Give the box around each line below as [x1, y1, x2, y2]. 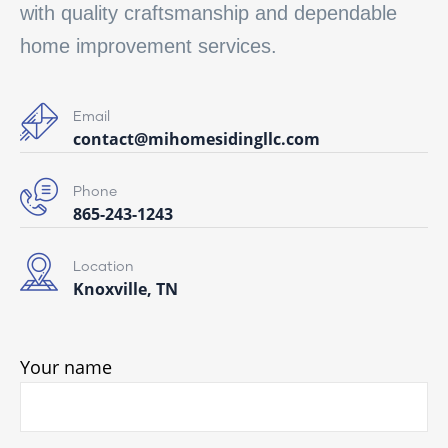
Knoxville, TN [73, 277, 178, 300]
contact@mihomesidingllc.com [73, 127, 320, 150]
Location [73, 259, 134, 274]
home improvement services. [20, 34, 277, 57]
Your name [20, 354, 112, 379]
